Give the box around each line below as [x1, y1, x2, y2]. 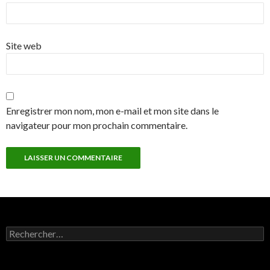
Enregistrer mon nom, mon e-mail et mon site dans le [6, 105, 219, 117]
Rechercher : [5, 226, 54, 237]
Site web [6, 40, 42, 52]
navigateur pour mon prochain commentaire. [6, 119, 187, 131]
